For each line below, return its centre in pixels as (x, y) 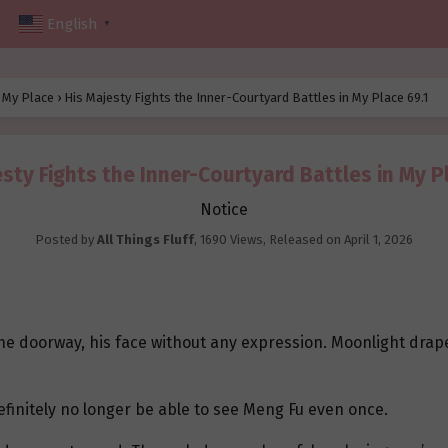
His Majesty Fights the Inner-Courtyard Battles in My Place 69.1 (246, 98)
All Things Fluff (145, 240)
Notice (224, 210)
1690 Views (231, 240)
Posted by (66, 240)
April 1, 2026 (378, 240)
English (72, 24)
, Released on (303, 240)
